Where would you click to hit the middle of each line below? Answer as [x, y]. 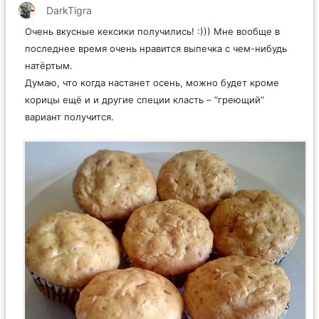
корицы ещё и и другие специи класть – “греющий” [145, 99]
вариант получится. [69, 116]
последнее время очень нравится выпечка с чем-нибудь [156, 48]
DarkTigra [69, 10]
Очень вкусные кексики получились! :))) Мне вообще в [152, 31]
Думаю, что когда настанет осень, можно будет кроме [152, 82]
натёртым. [49, 65]
